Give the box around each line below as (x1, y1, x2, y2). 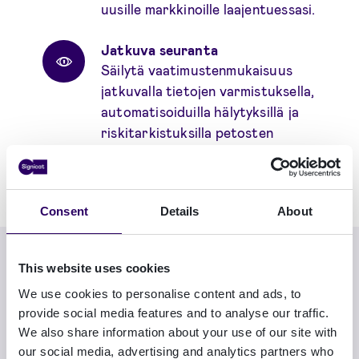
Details (159, 204, 200, 218)
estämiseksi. (101, 166, 178, 183)
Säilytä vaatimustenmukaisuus (101, 62, 292, 79)
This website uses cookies (18, 261, 171, 275)
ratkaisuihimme (21, 293, 144, 315)
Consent (40, 204, 88, 218)
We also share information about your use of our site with (18, 325, 337, 339)
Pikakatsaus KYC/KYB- (21, 270, 217, 292)
